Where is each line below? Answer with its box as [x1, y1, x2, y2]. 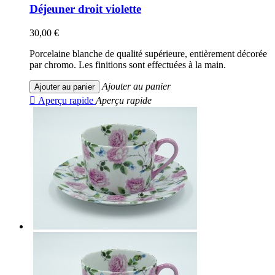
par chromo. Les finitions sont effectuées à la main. [29, 59, 226, 70]
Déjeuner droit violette [29, 2, 141, 16]
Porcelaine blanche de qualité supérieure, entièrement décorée [29, 48, 267, 59]
